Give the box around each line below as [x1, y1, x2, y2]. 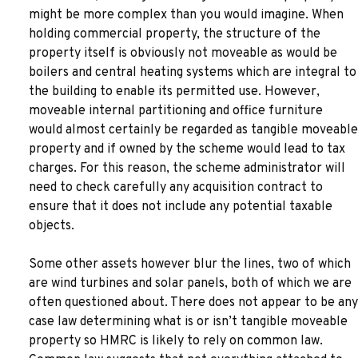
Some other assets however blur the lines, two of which [29, 257, 351, 272]
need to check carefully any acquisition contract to [29, 180, 323, 196]
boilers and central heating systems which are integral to [29, 65, 356, 81]
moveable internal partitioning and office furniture [29, 103, 323, 119]
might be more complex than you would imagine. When [29, 7, 344, 23]
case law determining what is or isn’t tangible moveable [29, 314, 348, 330]
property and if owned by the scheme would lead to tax [29, 141, 345, 157]
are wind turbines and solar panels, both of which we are [29, 276, 352, 292]
